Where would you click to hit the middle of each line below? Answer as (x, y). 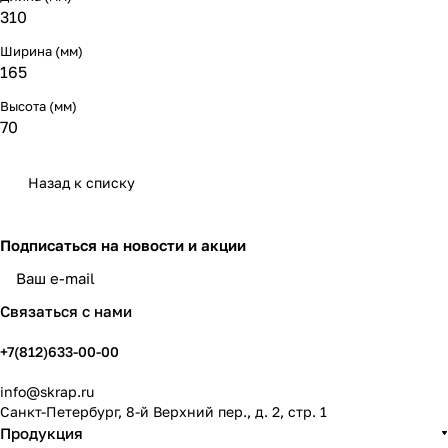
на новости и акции (173, 245)
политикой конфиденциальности (286, 286)
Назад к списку (81, 182)
